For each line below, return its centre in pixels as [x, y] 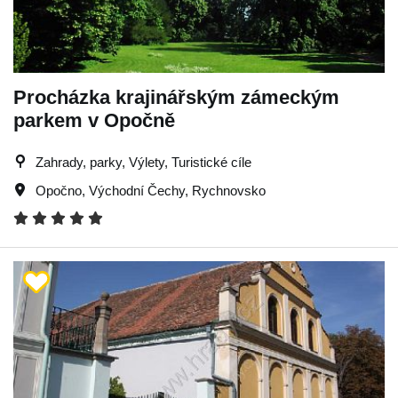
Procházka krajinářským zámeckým [176, 97]
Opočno [59, 190]
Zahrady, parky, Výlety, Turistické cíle [143, 162]
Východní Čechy [137, 190]
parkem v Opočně [94, 120]
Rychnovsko [229, 190]
